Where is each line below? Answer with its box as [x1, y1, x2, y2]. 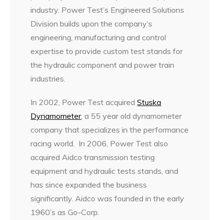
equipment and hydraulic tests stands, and [30, 166, 179, 176]
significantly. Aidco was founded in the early [30, 193, 185, 204]
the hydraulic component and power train [30, 60, 175, 70]
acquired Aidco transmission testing [30, 152, 155, 163]
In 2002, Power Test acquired [30, 97, 137, 108]
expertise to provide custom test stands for [30, 46, 183, 56]
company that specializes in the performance [30, 125, 189, 135]
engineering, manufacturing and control [30, 32, 166, 43]
